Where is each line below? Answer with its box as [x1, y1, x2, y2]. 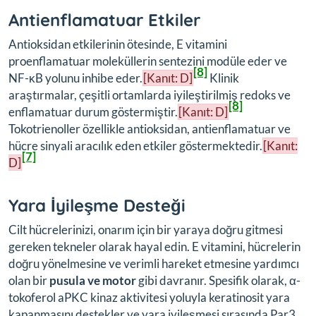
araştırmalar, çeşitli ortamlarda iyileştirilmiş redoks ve [8, 87, 291, 102]
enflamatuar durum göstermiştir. [8, 104, 178, 119]
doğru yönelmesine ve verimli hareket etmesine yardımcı [8, 255, 299, 271]
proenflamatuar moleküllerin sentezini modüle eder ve [8, 53, 287, 68]
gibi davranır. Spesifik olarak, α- [136, 272, 300, 288]
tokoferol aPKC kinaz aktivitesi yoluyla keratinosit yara [8, 289, 290, 305]
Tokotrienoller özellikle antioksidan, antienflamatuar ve [8, 121, 291, 136]
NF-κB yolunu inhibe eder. [8, 70, 142, 85]
